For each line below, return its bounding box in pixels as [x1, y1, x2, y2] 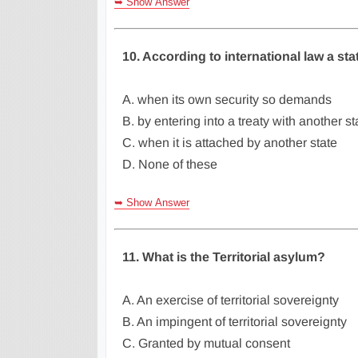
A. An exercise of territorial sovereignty [122, 293, 339, 307]
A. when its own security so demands [122, 93, 332, 106]
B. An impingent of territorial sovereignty [122, 315, 347, 328]
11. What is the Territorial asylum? [122, 250, 325, 264]
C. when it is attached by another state [122, 136, 337, 149]
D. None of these [122, 157, 217, 171]
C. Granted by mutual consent [122, 336, 290, 350]
